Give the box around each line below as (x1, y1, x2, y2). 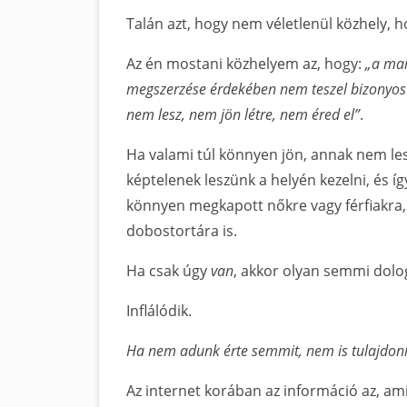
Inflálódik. (126, 301, 192, 321)
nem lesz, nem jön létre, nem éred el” (126, 104, 360, 124)
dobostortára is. (126, 221, 237, 241)
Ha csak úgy (126, 261, 211, 281)
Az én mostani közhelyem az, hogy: (126, 54, 365, 74)
